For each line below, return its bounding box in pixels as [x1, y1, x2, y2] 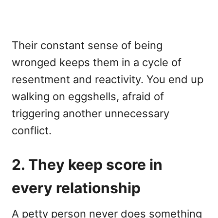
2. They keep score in [12, 156, 163, 174]
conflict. [12, 124, 52, 137]
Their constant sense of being [12, 39, 163, 52]
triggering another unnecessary [12, 107, 169, 120]
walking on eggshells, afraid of [12, 90, 164, 103]
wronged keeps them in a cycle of [12, 56, 182, 69]
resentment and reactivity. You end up [12, 73, 203, 86]
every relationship [12, 179, 141, 197]
